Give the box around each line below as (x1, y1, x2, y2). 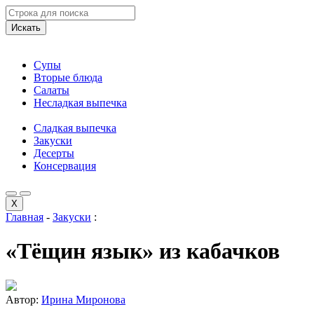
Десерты (34, 147, 74, 159)
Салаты (34, 84, 69, 96)
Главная (6, 211, 43, 223)
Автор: (6, 293, 41, 306)
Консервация (34, 160, 96, 172)
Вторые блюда (34, 71, 102, 83)
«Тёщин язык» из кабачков (6, 238, 280, 264)
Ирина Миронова (41, 293, 125, 306)
